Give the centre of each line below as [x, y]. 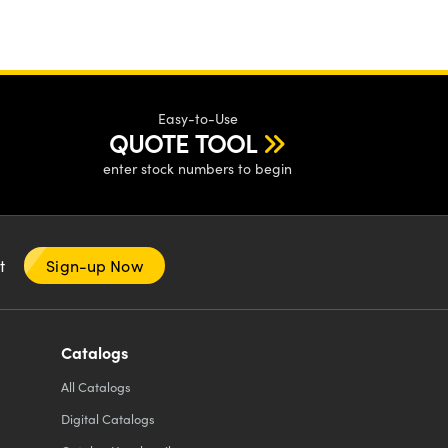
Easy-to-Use [197, 119]
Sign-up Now [94, 266]
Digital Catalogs [108, 419]
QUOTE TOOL [183, 143]
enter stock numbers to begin [197, 169]
